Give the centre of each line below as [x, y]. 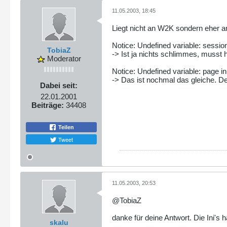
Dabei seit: [59, 85]
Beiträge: [48, 105]
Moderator [63, 58]
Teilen [65, 127]
